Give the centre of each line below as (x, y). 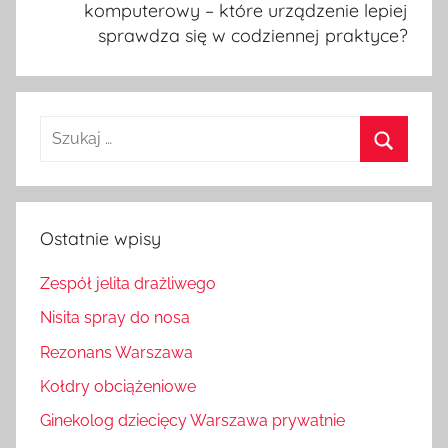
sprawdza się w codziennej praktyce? (253, 36)
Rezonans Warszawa (116, 352)
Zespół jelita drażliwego (128, 283)
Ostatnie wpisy (100, 238)
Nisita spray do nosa (115, 318)
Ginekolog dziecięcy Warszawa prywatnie (192, 421)
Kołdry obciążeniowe (118, 386)
